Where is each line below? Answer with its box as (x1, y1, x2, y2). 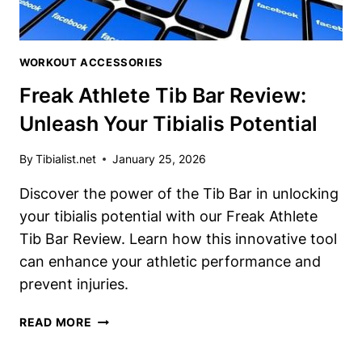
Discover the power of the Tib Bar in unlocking (19, 185, 339, 203)
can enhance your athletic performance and (19, 253, 321, 271)
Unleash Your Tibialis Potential (19, 112, 318, 137)
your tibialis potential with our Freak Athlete (19, 208, 318, 225)
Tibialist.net (36, 152, 97, 166)
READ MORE (19, 315, 92, 330)
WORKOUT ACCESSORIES (19, 57, 163, 69)
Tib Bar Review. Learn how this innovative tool (19, 230, 337, 248)
